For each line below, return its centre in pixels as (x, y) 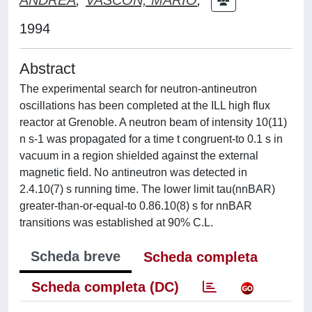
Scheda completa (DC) (105, 287)
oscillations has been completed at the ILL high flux (145, 106)
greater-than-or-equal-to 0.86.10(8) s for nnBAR (136, 206)
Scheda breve (76, 256)
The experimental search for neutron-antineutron (138, 89)
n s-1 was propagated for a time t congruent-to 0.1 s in (151, 139)
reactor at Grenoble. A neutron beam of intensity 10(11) (153, 122)
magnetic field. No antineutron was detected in (133, 172)
